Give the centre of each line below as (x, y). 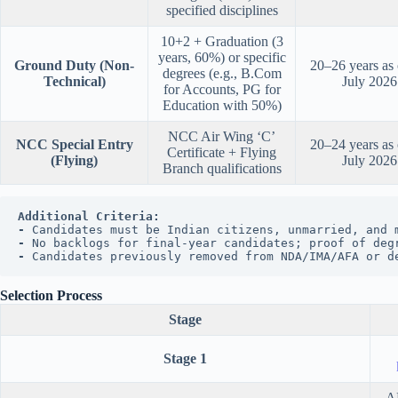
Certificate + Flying (222, 153)
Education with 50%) (222, 106)
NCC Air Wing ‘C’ (222, 137)
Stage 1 (185, 359)
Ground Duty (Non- (74, 66)
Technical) (74, 82)
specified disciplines (222, 11)
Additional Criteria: (89, 217)
